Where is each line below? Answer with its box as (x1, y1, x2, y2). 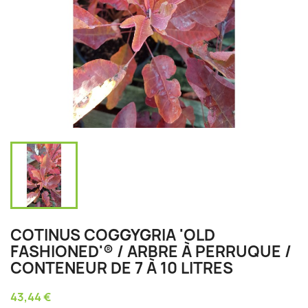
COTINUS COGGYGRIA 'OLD (10, 225, 215, 245)
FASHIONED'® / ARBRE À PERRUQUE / (10, 241, 291, 262)
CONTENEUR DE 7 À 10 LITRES (10, 258, 233, 278)
